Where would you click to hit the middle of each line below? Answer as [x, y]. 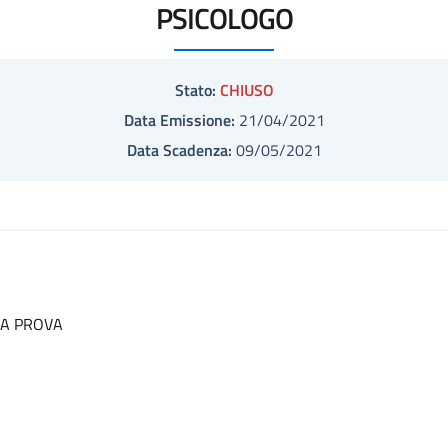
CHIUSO [246, 90]
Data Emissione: [179, 120]
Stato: [195, 90]
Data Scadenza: [179, 150]
